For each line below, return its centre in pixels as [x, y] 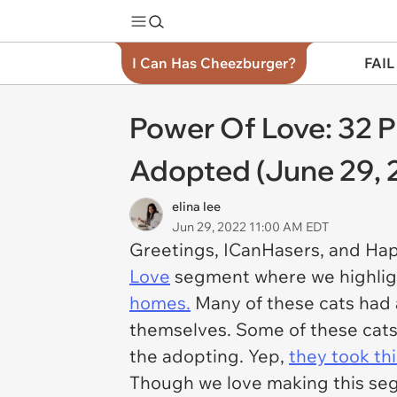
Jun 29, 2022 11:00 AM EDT [250, 227]
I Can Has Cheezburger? [214, 63]
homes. [160, 303]
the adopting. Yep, [209, 356]
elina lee [196, 206]
